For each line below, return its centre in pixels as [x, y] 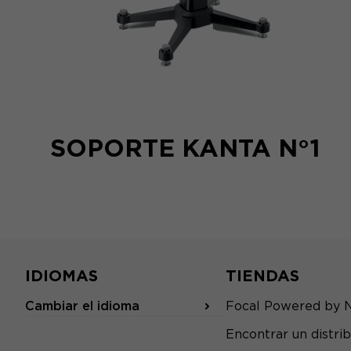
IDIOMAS [62, 276]
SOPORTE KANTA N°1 [185, 148]
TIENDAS [262, 276]
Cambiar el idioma [82, 306]
